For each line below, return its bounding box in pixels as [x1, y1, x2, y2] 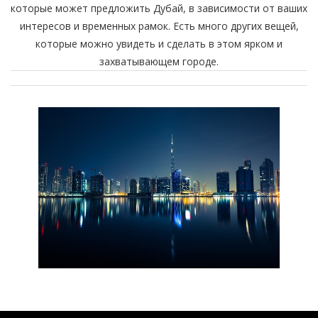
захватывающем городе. [99, 55, 219, 68]
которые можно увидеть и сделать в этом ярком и [35, 37, 283, 50]
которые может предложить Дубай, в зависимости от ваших [11, 1, 307, 15]
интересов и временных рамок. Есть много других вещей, [19, 19, 299, 33]
